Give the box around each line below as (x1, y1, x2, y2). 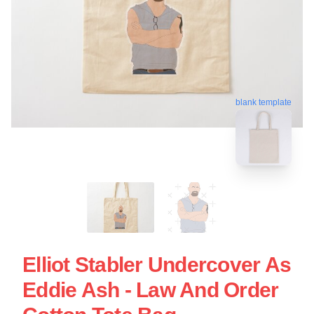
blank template (235, 95, 292, 106)
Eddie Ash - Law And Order (22, 278, 279, 301)
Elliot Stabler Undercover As (22, 252, 291, 276)
